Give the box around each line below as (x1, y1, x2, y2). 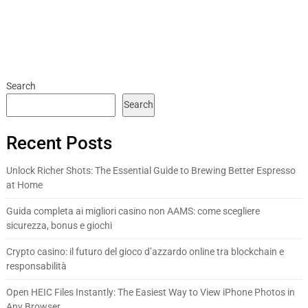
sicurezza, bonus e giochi (5, 219, 112, 231)
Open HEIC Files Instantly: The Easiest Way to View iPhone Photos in (5, 286, 295, 298)
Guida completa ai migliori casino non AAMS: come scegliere (5, 205, 260, 217)
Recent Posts (5, 132, 112, 153)
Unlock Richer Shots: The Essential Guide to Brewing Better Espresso (5, 164, 296, 176)
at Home (5, 179, 43, 190)
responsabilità (5, 260, 67, 272)
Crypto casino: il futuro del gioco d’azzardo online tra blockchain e (5, 245, 284, 257)
